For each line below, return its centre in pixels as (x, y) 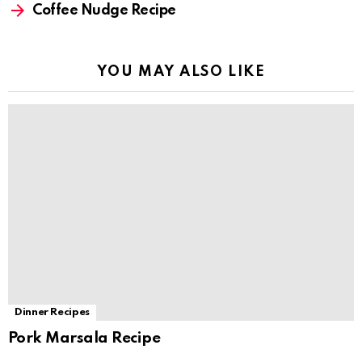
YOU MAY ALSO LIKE (181, 72)
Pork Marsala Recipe (84, 338)
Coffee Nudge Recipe (104, 11)
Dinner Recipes (52, 312)
